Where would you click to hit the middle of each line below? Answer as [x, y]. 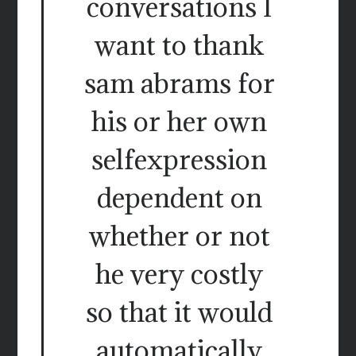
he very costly [179, 274]
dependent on [179, 198]
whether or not [179, 236]
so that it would [179, 312]
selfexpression [179, 160]
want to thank [179, 45]
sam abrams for [179, 83]
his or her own [179, 122]
